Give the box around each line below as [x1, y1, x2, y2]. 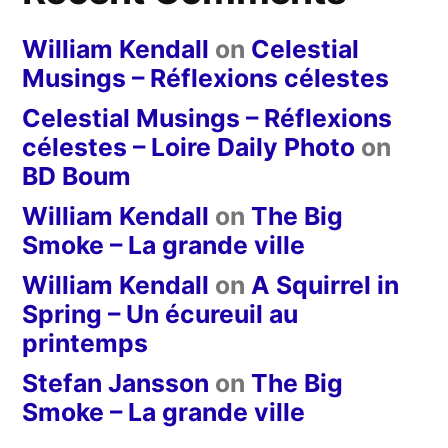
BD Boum [22, 160, 131, 191]
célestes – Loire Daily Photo [22, 131, 355, 162]
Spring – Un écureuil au [22, 298, 298, 329]
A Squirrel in [251, 269, 399, 300]
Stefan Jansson [22, 367, 209, 398]
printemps [22, 327, 148, 358]
